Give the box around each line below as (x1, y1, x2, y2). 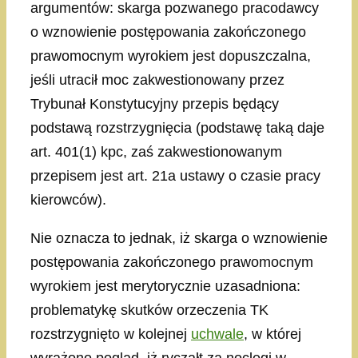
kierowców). (30, 192, 106, 209)
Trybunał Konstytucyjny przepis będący (30, 96, 279, 113)
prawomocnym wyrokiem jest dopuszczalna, (30, 48, 311, 65)
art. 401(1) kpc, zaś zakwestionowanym (30, 144, 282, 161)
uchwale (191, 326, 244, 343)
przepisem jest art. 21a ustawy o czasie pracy (30, 168, 320, 185)
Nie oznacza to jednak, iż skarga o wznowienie (30, 230, 328, 247)
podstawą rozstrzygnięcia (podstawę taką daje (30, 120, 324, 137)
